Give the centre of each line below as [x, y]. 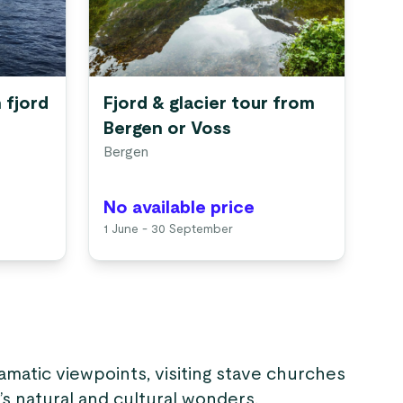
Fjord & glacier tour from [209, 103]
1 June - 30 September [168, 229]
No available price [179, 208]
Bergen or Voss [167, 129]
